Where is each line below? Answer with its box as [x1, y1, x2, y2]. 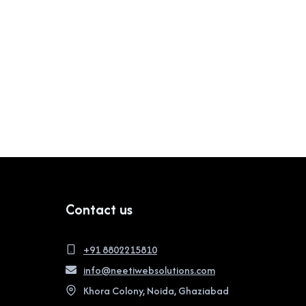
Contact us [66, 199, 133, 219]
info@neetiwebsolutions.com [83, 262, 215, 277]
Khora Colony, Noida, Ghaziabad [83, 283, 229, 298]
